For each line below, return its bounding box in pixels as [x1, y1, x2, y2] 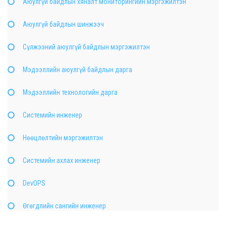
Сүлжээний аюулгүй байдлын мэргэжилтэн [23, 42, 150, 51]
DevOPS [23, 179, 45, 187]
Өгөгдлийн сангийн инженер [23, 201, 106, 210]
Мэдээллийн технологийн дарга [23, 88, 118, 96]
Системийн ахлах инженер [23, 156, 100, 164]
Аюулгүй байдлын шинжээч [23, 20, 104, 28]
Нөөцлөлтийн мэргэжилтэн [23, 133, 103, 142]
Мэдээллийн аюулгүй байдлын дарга [23, 65, 132, 74]
